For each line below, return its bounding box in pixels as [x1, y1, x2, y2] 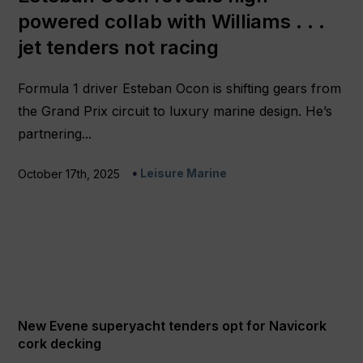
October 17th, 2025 [18, 167, 121, 181]
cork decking [18, 335, 102, 352]
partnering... [18, 126, 92, 143]
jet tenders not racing [18, 36, 220, 60]
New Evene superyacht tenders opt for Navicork [18, 318, 327, 335]
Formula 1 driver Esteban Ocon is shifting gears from [18, 80, 342, 97]
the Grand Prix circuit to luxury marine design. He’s [18, 103, 333, 120]
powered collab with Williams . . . [18, 10, 326, 34]
